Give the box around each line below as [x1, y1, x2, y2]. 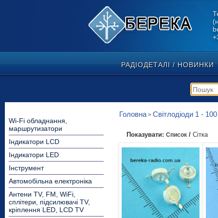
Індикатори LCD [9, 138, 59, 145]
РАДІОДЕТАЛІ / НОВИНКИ [121, 61, 214, 69]
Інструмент [9, 164, 44, 172]
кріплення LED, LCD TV [9, 206, 84, 214]
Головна [119, 110, 146, 118]
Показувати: [126, 131, 164, 138]
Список [165, 131, 187, 138]
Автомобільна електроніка [9, 177, 92, 185]
